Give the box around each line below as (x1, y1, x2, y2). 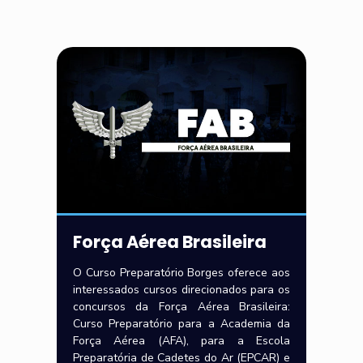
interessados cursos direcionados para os (72, 281, 291, 297)
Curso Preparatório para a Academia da (72, 315, 291, 331)
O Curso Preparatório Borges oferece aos (72, 264, 291, 280)
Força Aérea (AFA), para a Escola (72, 332, 291, 348)
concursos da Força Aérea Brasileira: (72, 298, 291, 314)
